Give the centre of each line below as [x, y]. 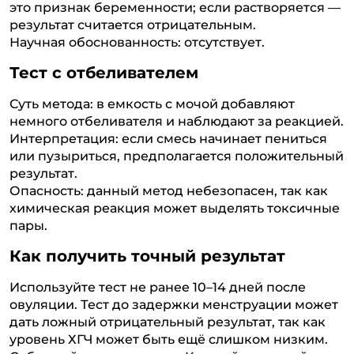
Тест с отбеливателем [104, 72]
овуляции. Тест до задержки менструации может [174, 304]
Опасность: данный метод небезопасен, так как [169, 190]
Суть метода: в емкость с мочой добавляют [152, 103]
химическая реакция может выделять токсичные [175, 207]
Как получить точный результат [147, 256]
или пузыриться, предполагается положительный [177, 155]
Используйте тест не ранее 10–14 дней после [158, 286]
